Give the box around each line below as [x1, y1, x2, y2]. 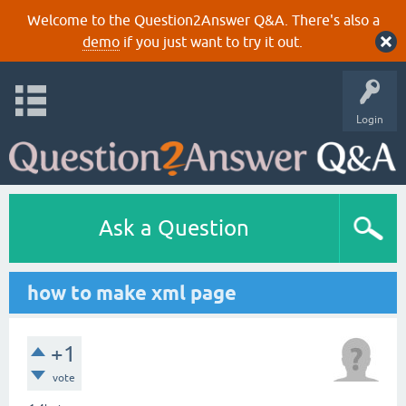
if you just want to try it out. [119, 34, 303, 50]
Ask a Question [99, 216, 249, 240]
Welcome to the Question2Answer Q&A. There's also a [26, 12, 380, 28]
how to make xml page [27, 281, 237, 304]
